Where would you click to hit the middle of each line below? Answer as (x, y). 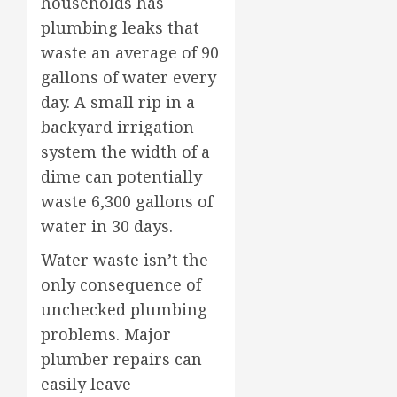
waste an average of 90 (130, 52)
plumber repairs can (121, 358)
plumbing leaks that (120, 27)
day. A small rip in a (118, 101)
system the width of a (125, 151)
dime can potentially (121, 176)
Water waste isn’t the (125, 259)
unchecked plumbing (124, 309)
